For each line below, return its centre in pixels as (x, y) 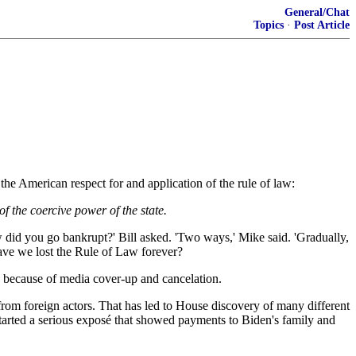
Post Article (322, 25)
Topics (269, 25)
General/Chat (317, 12)
